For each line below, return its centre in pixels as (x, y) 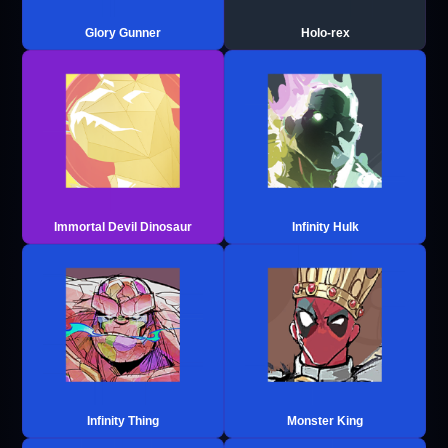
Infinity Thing (123, 420)
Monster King (325, 420)
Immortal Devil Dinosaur (123, 226)
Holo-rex (325, 32)
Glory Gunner (123, 32)
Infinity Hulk (325, 226)
